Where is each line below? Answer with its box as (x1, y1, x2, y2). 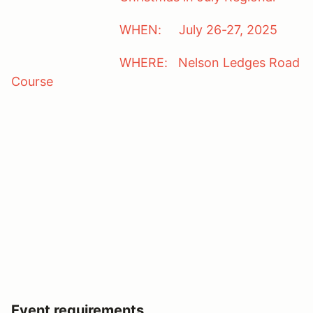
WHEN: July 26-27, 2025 (119, 22, 277, 37)
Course (11, 73, 92, 89)
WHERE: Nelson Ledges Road (11, 54, 300, 70)
